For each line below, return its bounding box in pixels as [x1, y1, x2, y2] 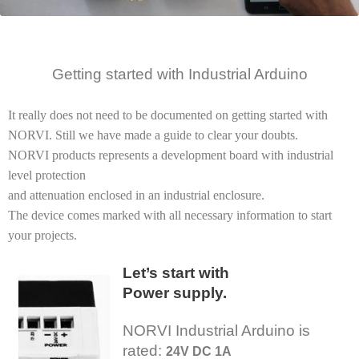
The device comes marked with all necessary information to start [8, 208, 332, 223]
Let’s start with [123, 264, 229, 281]
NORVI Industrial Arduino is [123, 322, 310, 340]
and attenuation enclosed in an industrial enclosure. [8, 188, 264, 203]
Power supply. [123, 284, 227, 301]
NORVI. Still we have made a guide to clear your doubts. [8, 128, 298, 143]
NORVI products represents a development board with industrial [8, 148, 333, 163]
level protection [8, 168, 86, 183]
